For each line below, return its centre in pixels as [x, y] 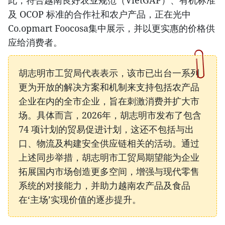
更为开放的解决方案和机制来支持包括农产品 [109, 87]
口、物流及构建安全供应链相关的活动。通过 [109, 143]
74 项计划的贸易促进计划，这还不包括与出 [106, 129]
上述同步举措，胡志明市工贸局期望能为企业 [109, 157]
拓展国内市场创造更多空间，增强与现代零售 [109, 172]
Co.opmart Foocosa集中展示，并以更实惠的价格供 [111, 28]
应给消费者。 [35, 42]
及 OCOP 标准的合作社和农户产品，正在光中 [99, 14]
